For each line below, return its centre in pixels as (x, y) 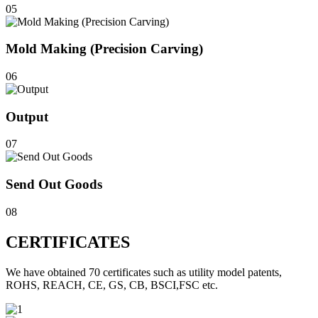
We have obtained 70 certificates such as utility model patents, (144, 272)
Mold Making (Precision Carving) (104, 49)
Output (27, 116)
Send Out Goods (54, 185)
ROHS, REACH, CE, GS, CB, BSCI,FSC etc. (112, 285)
